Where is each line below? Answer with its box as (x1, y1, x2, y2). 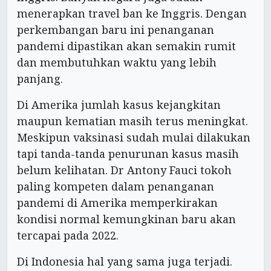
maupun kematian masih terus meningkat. (17, 114, 248, 129)
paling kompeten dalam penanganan (17, 179, 214, 194)
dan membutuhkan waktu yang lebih (17, 55, 217, 70)
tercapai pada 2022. (17, 228, 119, 243)
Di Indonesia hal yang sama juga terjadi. (17, 254, 232, 269)
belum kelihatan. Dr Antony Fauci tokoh (17, 163, 232, 178)
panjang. (17, 71, 63, 87)
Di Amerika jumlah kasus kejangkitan (17, 97, 221, 113)
